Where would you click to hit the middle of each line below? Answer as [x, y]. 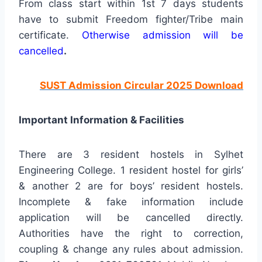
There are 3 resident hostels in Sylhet [131, 154]
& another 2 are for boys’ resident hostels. [131, 186]
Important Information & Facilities [101, 120]
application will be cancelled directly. [131, 217]
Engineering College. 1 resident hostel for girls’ [131, 170]
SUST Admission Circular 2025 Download [142, 85]
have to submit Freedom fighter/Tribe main [131, 19]
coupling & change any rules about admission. [131, 249]
